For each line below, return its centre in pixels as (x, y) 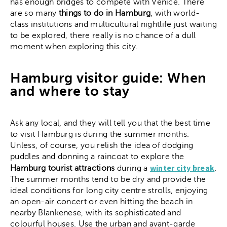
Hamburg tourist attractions (64, 168)
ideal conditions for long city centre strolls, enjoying (109, 190)
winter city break (182, 167)
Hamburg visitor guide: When (108, 78)
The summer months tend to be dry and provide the (108, 179)
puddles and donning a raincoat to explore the (97, 156)
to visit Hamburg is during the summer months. (100, 134)
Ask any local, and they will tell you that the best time (110, 123)
